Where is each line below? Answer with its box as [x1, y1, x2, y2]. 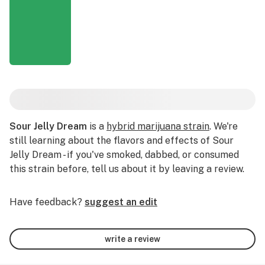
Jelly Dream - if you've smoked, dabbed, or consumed [9, 149, 239, 160]
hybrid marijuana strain [106, 121, 209, 132]
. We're [209, 121, 238, 132]
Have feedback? [9, 196, 82, 208]
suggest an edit [85, 196, 157, 208]
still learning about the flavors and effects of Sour [9, 135, 234, 146]
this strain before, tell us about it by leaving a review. [9, 163, 244, 174]
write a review [105, 234, 160, 244]
